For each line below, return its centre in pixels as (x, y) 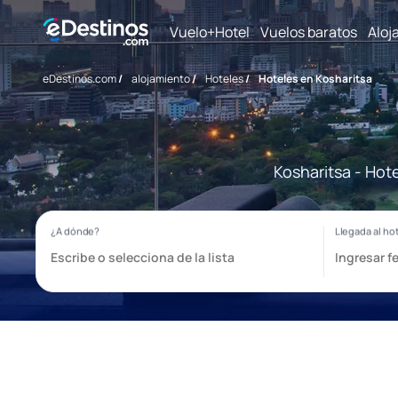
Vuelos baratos (309, 32)
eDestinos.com (80, 79)
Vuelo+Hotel (210, 32)
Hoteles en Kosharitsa (315, 79)
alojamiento (161, 79)
